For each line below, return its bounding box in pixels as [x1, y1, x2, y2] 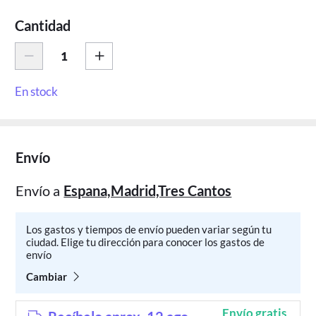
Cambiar [26, 269, 68, 283]
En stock [15, 84, 59, 99]
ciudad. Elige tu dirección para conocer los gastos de [26, 236, 265, 249]
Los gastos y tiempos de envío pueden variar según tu [26, 223, 272, 236]
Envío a [16, 181, 61, 199]
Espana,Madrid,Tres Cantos [63, 181, 232, 199]
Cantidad [15, 16, 71, 34]
